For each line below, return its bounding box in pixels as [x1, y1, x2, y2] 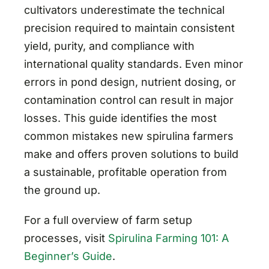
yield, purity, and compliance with [23, 39, 195, 52]
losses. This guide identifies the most [23, 111, 217, 124]
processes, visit [23, 231, 105, 244]
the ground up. [23, 183, 100, 196]
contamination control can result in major [23, 93, 234, 106]
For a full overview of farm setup [23, 213, 192, 226]
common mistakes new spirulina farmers [23, 129, 234, 142]
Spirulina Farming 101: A [107, 231, 229, 244]
